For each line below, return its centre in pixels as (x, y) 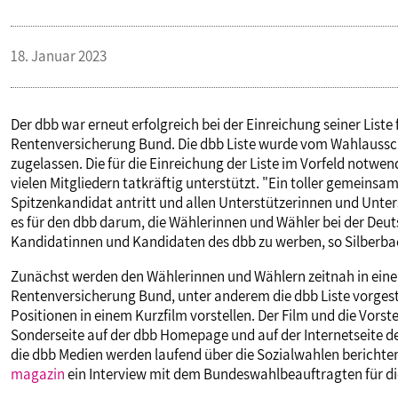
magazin (38, 374)
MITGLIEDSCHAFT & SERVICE (126, 150)
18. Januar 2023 (59, 56)
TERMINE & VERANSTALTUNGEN (140, 91)
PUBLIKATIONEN (83, 32)
